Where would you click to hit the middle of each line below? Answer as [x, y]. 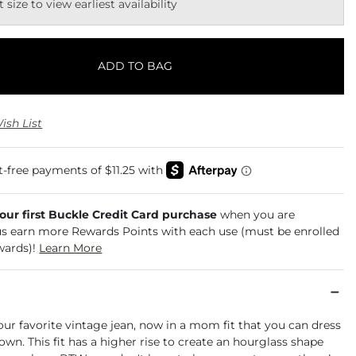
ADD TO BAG [135, 66]
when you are [258, 215]
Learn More [71, 248]
